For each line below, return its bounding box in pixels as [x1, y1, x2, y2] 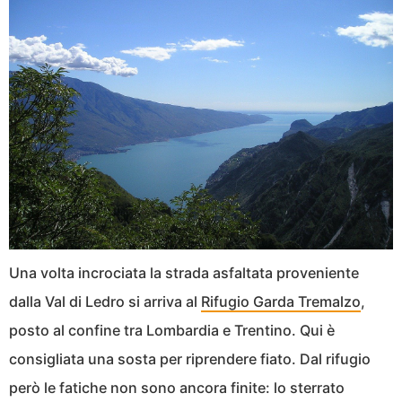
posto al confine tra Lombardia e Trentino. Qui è [9, 320, 335, 339]
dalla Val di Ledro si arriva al [9, 292, 201, 310]
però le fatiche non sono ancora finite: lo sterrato [9, 378, 345, 397]
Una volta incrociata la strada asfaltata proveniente [9, 263, 359, 282]
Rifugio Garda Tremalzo [201, 292, 361, 310]
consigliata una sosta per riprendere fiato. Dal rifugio [9, 349, 371, 368]
